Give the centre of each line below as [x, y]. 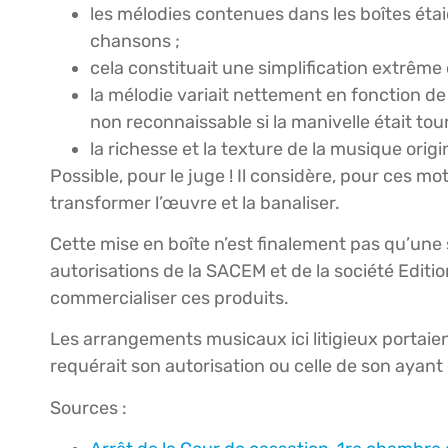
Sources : [88, 407]
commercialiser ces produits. [169, 297]
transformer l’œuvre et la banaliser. [195, 202]
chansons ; [135, 40]
